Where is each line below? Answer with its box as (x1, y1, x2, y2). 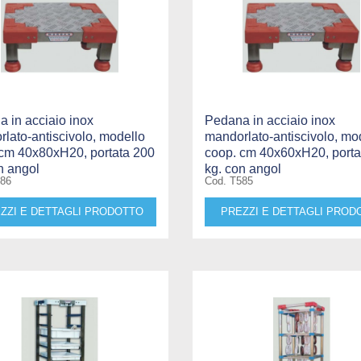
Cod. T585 (204, 174, 253, 187)
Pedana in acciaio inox (204, 113, 335, 127)
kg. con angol (204, 161, 281, 176)
